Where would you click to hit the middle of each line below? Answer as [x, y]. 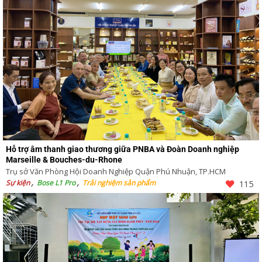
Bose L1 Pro [56, 183]
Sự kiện [18, 183]
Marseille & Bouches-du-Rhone [64, 160]
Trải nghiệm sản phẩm [119, 183]
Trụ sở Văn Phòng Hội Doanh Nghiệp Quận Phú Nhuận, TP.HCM [116, 172]
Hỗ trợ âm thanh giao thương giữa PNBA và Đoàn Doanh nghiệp [123, 149]
